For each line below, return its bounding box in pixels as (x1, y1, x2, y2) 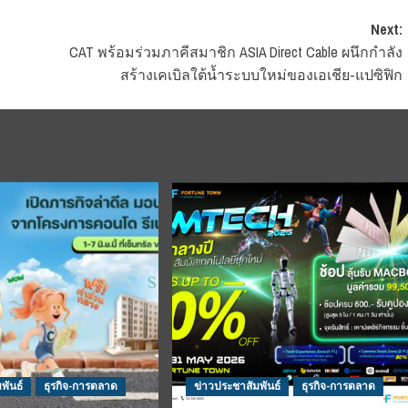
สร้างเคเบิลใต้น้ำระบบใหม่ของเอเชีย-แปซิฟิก (119, 65, 403, 86)
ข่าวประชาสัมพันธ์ (193, 379, 280, 394)
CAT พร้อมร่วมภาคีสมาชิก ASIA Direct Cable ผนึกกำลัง (68, 42, 403, 63)
